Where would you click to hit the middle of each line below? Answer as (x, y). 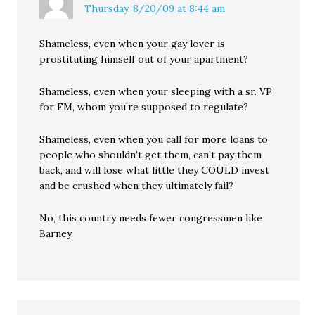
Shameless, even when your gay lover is (133, 44)
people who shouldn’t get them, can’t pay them (151, 155)
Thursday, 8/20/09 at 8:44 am (155, 8)
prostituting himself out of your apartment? (144, 59)
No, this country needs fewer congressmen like (151, 218)
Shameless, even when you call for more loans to (154, 139)
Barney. (57, 233)
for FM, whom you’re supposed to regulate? (144, 107)
